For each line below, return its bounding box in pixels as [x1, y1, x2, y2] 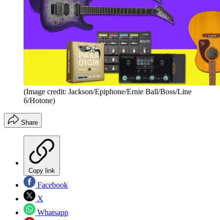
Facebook [35, 180, 68, 189]
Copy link [28, 166, 55, 174]
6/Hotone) [24, 96, 55, 105]
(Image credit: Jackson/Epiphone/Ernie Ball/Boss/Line [24, 87, 192, 96]
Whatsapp [35, 208, 68, 217]
